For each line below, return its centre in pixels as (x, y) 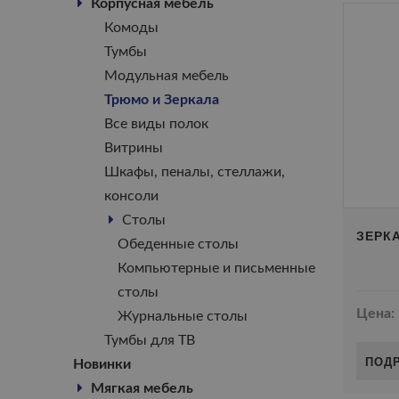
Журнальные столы (183, 316)
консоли (131, 196)
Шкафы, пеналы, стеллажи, (195, 172)
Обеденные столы (178, 244)
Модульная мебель (167, 76)
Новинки (102, 364)
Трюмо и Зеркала (162, 100)
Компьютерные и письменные (216, 268)
